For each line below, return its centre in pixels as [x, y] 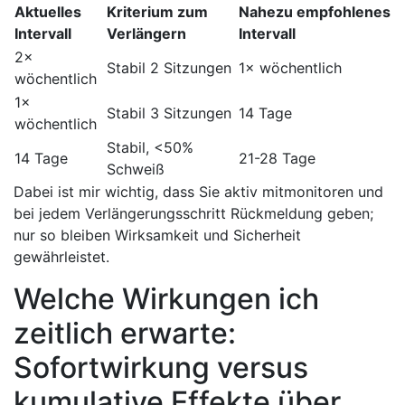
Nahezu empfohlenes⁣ [315, 11]
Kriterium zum [157, 11]
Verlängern [146, 33]
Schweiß [136, 169]
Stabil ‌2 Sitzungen [169, 67]
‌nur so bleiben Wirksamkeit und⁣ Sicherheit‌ [157, 235]
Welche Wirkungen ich [166, 298]
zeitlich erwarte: [125, 333]
